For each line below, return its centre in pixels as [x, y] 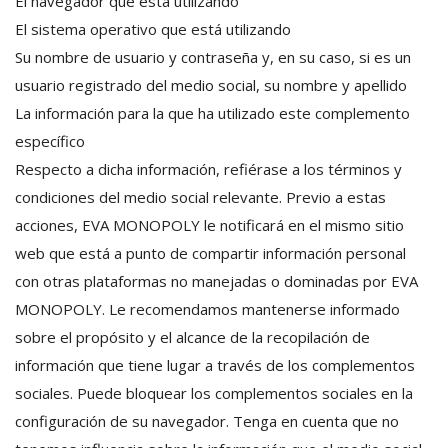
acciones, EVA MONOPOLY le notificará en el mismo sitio [209, 225]
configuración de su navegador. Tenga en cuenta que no [207, 421]
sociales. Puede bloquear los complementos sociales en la [214, 393]
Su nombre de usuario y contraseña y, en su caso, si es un [213, 57]
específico [50, 141]
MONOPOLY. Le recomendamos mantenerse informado [207, 309]
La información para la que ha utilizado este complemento [212, 113]
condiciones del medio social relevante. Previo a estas [200, 197]
